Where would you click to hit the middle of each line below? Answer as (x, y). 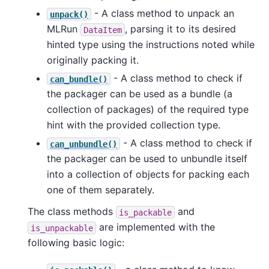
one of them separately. (101, 190)
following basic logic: (76, 243)
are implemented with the (156, 227)
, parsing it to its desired (180, 29)
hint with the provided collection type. (134, 125)
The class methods (72, 212)
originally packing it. (93, 60)
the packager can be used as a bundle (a (140, 94)
